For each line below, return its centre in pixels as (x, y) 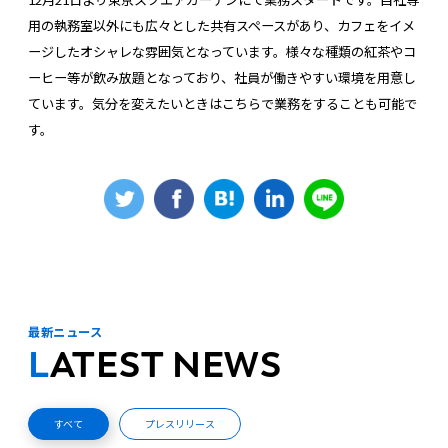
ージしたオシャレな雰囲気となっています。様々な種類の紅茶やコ (222, 52)
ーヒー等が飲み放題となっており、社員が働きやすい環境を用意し (222, 78)
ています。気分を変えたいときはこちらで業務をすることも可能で (222, 104)
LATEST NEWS (165, 364)
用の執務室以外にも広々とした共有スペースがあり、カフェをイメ (221, 26)
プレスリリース (180, 423)
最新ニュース (65, 331)
